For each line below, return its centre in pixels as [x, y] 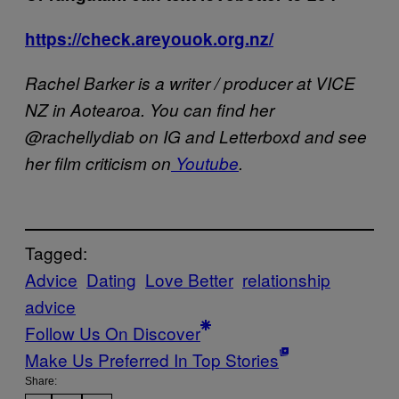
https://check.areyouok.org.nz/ [149, 39]
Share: [41, 381]
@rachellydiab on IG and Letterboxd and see [196, 137]
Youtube [205, 163]
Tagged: [56, 252]
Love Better [189, 279]
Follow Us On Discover [113, 332]
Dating [111, 279]
